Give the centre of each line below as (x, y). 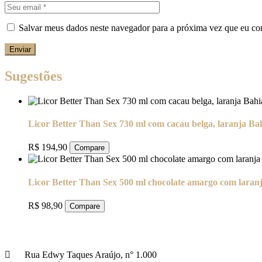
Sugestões (33, 76)
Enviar (20, 49)
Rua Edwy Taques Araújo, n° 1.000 (89, 254)
